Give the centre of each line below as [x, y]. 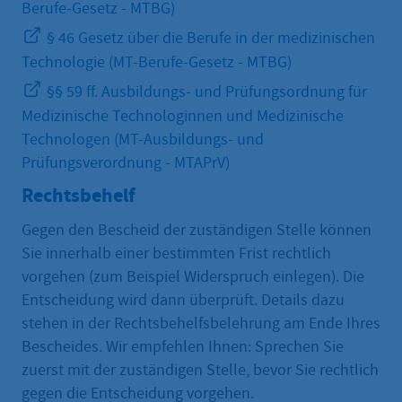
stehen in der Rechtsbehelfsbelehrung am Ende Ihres [201, 323]
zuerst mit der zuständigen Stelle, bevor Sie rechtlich [200, 370]
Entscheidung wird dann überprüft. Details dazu [183, 300]
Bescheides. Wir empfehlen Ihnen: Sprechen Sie [183, 346]
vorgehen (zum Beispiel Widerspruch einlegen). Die [193, 276]
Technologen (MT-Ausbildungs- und [143, 139]
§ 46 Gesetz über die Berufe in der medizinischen [209, 38]
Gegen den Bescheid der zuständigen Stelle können [197, 230]
